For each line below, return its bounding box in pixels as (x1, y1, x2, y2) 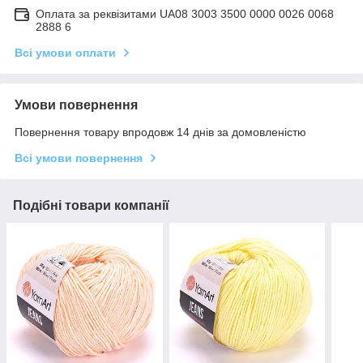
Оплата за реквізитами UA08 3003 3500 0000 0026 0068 (36, 6, 334, 20)
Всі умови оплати (15, 45, 116, 59)
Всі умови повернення (15, 151, 143, 164)
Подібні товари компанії (13, 198, 169, 212)
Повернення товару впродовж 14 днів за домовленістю (15, 125, 306, 139)
